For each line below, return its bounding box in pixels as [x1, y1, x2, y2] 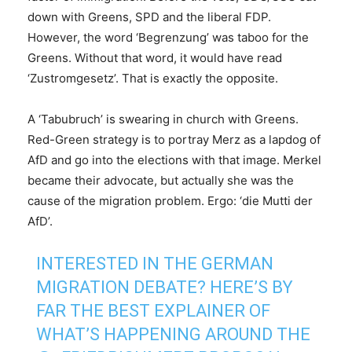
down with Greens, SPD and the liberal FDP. [27, 9, 271, 25]
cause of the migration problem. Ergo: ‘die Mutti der [27, 193, 313, 209]
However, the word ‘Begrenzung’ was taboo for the [27, 30, 309, 46]
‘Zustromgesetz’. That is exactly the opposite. [27, 71, 278, 86]
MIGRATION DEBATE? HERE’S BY [36, 277, 294, 298]
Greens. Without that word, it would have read [27, 50, 282, 66]
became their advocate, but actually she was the [27, 173, 294, 189]
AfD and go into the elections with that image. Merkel [27, 152, 321, 168]
